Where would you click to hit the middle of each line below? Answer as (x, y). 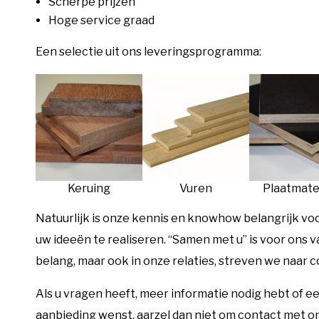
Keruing (89, 188)
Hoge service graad (101, 20)
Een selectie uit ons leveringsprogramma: (148, 51)
